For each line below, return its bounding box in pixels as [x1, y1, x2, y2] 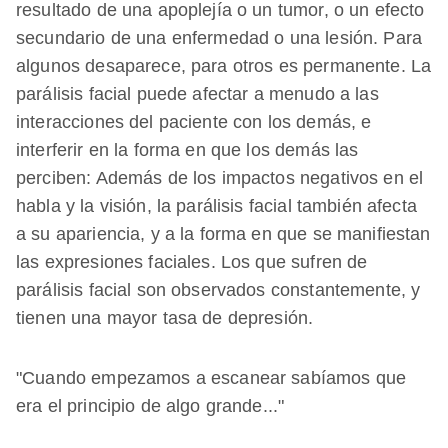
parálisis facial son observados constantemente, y [16, 280, 421, 301]
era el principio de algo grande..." [16, 396, 285, 417]
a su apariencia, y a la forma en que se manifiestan [16, 224, 431, 245]
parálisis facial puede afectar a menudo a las [16, 84, 379, 105]
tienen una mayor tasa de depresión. [16, 308, 314, 329]
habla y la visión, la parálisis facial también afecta [16, 196, 417, 217]
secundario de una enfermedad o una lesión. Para [16, 28, 423, 49]
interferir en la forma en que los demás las [16, 140, 359, 161]
